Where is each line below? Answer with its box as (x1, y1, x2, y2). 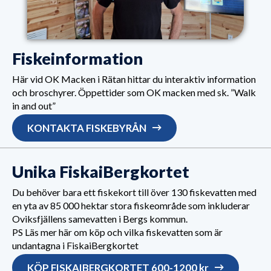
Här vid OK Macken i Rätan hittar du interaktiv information (12, 73, 256, 85)
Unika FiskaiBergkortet (12, 162, 189, 182)
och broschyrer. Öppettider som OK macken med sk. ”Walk (12, 86, 256, 98)
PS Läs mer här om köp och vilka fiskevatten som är (12, 226, 223, 238)
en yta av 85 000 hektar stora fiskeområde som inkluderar (12, 200, 250, 212)
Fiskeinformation (12, 48, 143, 68)
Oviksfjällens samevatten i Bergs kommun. (12, 213, 188, 225)
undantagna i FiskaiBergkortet (12, 240, 139, 252)
